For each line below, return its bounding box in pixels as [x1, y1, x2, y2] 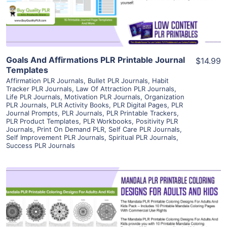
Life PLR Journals [6, 93, 60, 101]
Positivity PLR [136, 117, 178, 126]
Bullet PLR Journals [88, 77, 148, 85]
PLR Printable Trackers [106, 109, 177, 118]
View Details [88, 206, 139, 217]
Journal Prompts [6, 109, 58, 118]
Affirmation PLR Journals [6, 77, 84, 85]
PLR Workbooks [83, 117, 132, 126]
